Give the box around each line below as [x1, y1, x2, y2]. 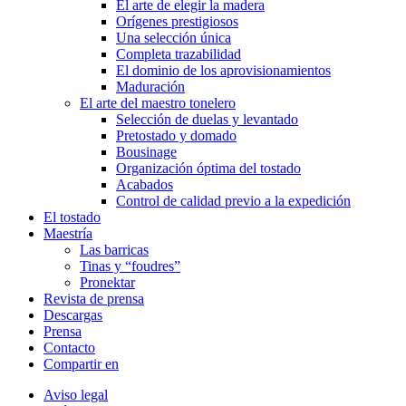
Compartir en [43, 355, 119, 372]
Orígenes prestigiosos [116, 13, 238, 29]
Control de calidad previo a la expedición [116, 192, 351, 208]
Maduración [116, 78, 185, 94]
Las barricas [80, 241, 149, 257]
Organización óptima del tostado [116, 159, 301, 176]
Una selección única [116, 29, 231, 45]
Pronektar [80, 274, 135, 290]
